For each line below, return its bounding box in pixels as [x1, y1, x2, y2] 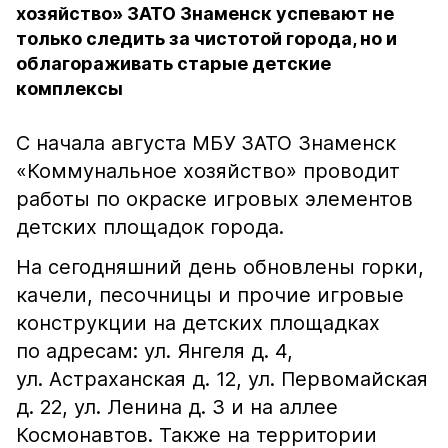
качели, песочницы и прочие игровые [16, 283, 404, 307]
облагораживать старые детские [16, 53, 331, 74]
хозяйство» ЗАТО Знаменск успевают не [16, 3, 394, 24]
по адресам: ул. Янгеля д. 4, [16, 339, 293, 363]
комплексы [16, 78, 123, 99]
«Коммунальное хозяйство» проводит [16, 159, 400, 183]
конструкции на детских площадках [16, 311, 380, 335]
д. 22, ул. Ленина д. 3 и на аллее [16, 395, 338, 419]
